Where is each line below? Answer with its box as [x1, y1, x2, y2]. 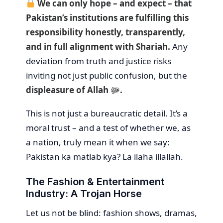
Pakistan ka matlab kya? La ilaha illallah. [26, 150, 183, 162]
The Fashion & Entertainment [26, 175, 164, 188]
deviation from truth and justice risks [26, 55, 171, 67]
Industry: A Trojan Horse [26, 187, 142, 200]
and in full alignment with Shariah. [26, 40, 170, 52]
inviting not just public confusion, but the [26, 69, 187, 81]
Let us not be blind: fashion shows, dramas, [26, 207, 197, 219]
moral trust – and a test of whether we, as [26, 121, 191, 133]
